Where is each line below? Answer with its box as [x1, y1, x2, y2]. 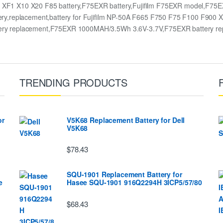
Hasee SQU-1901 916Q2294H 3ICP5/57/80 [67, 177, 202, 188]
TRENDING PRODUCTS [19, 75, 127, 90]
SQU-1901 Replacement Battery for [67, 169, 182, 180]
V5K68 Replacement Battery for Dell [67, 115, 185, 125]
